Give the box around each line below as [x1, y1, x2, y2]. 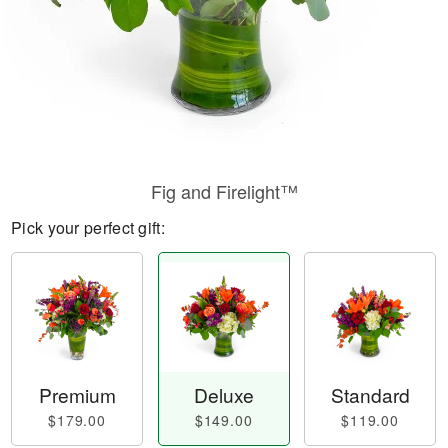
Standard [330, 381, 410, 409]
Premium [38, 381, 116, 409]
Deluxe [193, 381, 254, 409]
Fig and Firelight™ [150, 178, 298, 204]
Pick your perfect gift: [11, 216, 165, 239]
